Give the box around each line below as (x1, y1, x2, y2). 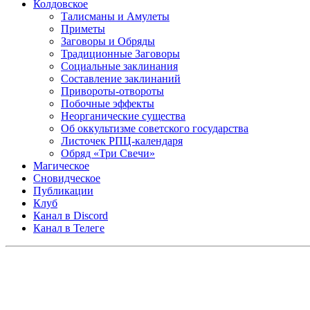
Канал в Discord (33, 210, 108, 221)
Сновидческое (33, 172, 100, 184)
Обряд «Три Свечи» (61, 147, 155, 159)
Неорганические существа (61, 110, 185, 122)
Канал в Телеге (33, 222, 104, 234)
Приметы (61, 23, 105, 35)
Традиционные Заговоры (61, 48, 180, 60)
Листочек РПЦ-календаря (61, 135, 183, 147)
